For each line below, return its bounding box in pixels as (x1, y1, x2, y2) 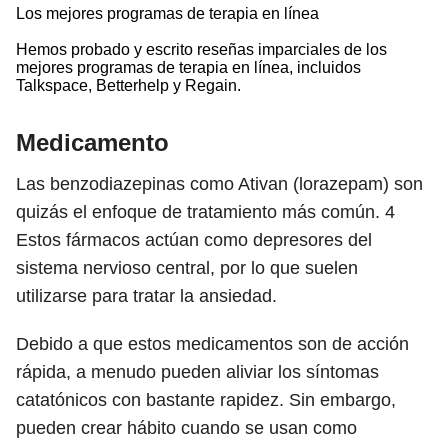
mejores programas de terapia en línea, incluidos (16, 59, 361, 76)
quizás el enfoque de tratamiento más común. (16, 202, 385, 222)
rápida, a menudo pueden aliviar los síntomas (16, 362, 379, 382)
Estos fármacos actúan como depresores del (16, 230, 372, 250)
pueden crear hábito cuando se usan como (16, 418, 357, 438)
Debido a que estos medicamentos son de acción (16, 334, 409, 354)
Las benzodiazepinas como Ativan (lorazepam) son (16, 174, 423, 194)
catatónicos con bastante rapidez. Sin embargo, (16, 390, 396, 410)
